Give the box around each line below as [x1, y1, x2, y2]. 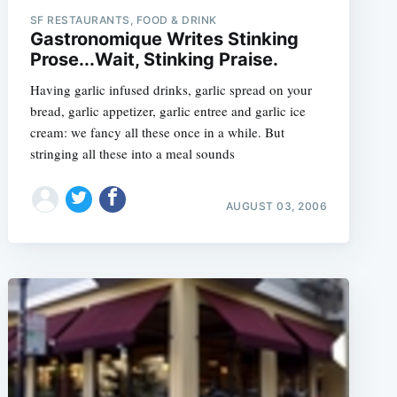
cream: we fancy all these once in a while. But [29, 123, 284, 141]
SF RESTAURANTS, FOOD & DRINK [29, 13, 217, 27]
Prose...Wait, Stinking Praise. [29, 49, 278, 70]
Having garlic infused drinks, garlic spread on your [29, 81, 312, 98]
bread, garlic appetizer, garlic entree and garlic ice [29, 102, 306, 120]
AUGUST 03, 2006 [225, 198, 328, 213]
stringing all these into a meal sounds [29, 144, 235, 162]
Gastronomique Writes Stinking [29, 28, 299, 50]
